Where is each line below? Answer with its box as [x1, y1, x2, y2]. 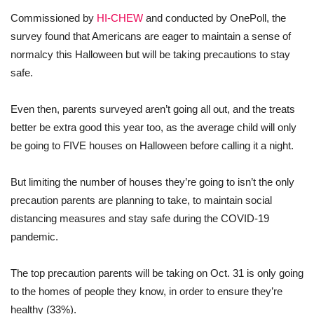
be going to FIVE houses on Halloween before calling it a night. [11, 139, 294, 152]
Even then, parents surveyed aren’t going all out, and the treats [11, 103, 295, 116]
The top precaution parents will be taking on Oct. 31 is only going [11, 267, 303, 280]
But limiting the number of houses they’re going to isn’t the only [11, 176, 294, 189]
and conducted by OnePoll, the [143, 12, 286, 25]
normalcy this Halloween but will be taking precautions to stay [11, 48, 290, 61]
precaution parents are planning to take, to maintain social [11, 194, 272, 207]
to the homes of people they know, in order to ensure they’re [11, 285, 282, 298]
